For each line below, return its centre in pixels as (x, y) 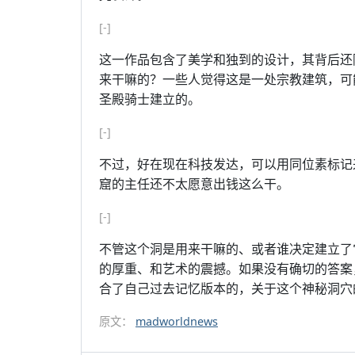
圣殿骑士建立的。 (150, 99)
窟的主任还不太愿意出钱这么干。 (194, 184)
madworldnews (177, 321)
